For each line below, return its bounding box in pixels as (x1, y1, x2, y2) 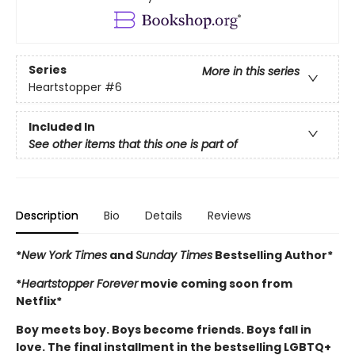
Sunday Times (136, 247, 212, 264)
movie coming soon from (138, 276, 292, 292)
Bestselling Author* (212, 247, 333, 264)
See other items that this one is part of (29, 136, 238, 152)
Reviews (208, 208, 251, 224)
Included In (29, 118, 95, 135)
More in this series (202, 63, 300, 80)
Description (16, 208, 78, 224)
